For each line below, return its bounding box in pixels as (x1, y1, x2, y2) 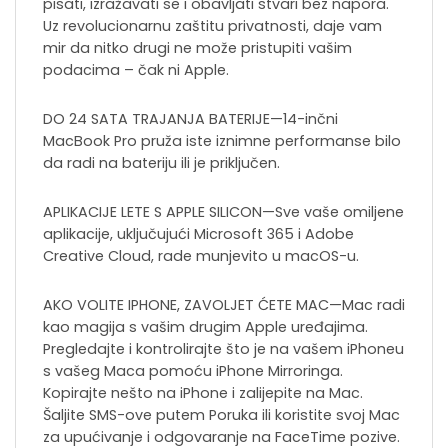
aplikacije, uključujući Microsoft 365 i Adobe (43, 224, 354, 245)
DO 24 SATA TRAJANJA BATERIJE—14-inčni (43, 109, 338, 130)
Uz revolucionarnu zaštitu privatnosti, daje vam (43, 16, 382, 37)
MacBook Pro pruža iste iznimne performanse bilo (43, 131, 401, 152)
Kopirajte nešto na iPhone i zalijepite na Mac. (43, 383, 363, 404)
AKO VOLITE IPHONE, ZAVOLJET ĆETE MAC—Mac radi (43, 295, 405, 316)
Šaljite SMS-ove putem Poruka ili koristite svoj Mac (43, 405, 400, 426)
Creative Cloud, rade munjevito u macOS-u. (43, 246, 359, 267)
